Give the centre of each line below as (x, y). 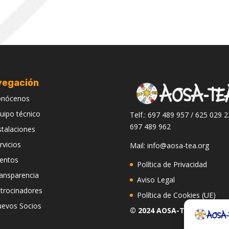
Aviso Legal (156, 180)
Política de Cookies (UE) (176, 195)
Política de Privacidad (172, 165)
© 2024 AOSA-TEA (162, 211)
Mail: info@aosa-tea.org (169, 146)
